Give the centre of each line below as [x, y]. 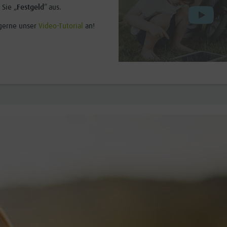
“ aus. [53, 8]
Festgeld [30, 8]
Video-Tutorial [61, 26]
